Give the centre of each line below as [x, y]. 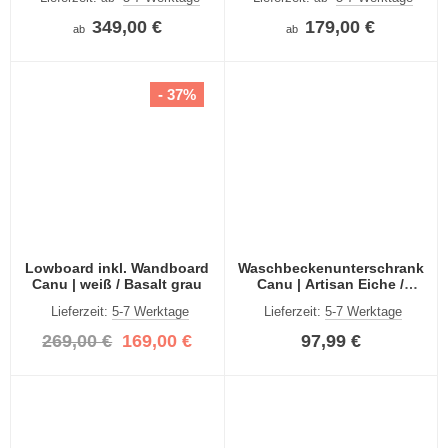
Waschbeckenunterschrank [330, 268]
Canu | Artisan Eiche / [331, 284]
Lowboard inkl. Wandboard [117, 268]
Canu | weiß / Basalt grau [117, 284]
